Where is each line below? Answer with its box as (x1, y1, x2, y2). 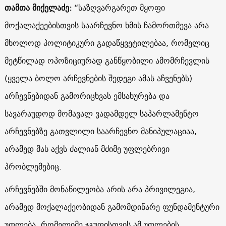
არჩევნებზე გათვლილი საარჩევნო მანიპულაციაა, (4, 124, 197, 138)
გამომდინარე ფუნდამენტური (107, 199, 219, 214)
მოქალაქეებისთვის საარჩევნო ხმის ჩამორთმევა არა (4, 18, 209, 32)
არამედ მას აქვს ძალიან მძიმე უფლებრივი (4, 141, 169, 156)
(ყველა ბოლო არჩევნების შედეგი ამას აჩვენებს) (4, 71, 192, 85)
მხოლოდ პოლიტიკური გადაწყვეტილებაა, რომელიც (4, 35, 209, 50)
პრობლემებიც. (4, 159, 62, 174)
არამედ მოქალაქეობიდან (4, 199, 107, 214)
